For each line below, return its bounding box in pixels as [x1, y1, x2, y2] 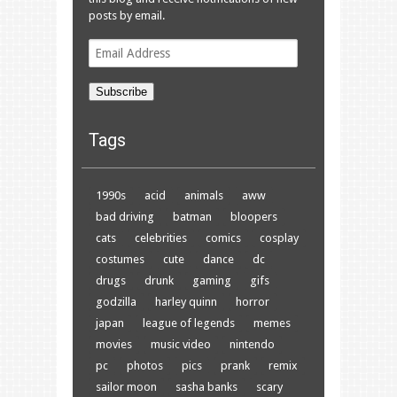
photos [127, 358, 163, 372]
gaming [192, 273, 231, 287]
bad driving [96, 209, 154, 223]
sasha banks [175, 379, 237, 393]
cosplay [260, 230, 299, 245]
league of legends [143, 315, 235, 330]
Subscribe [96, 84, 147, 98]
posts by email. [89, 8, 165, 22]
